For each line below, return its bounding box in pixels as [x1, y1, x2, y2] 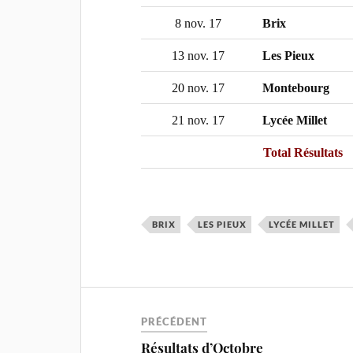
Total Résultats [263, 146, 344, 159]
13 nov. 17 [171, 49, 225, 62]
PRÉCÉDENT [141, 315, 208, 328]
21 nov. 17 [171, 113, 225, 127]
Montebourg [262, 81, 330, 95]
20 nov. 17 [171, 81, 225, 95]
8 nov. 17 [174, 17, 221, 30]
